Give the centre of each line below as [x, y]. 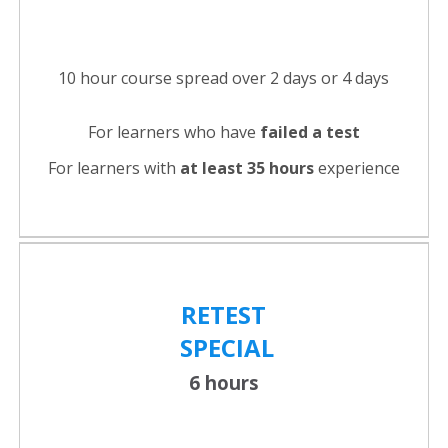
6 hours [223, 383]
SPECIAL [223, 348]
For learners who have [173, 132]
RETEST [223, 315]
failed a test [309, 132]
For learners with [113, 168]
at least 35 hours [246, 168]
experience [356, 168]
